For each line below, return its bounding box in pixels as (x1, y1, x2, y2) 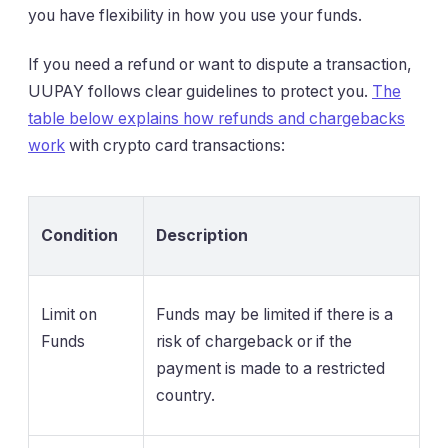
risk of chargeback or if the (156, 332, 352, 352)
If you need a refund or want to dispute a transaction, (28, 55, 412, 75)
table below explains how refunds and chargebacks (28, 109, 405, 129)
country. (156, 386, 215, 406)
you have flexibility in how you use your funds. (28, 6, 362, 26)
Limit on (41, 305, 97, 325)
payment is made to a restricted (156, 359, 385, 379)
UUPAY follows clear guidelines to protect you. (28, 82, 372, 102)
